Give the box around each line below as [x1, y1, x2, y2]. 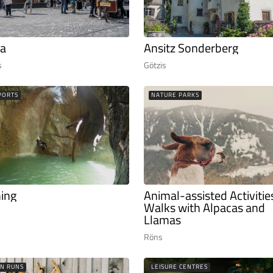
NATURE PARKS [151, 90, 199, 99]
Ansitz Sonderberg [144, 38, 238, 57]
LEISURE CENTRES [151, 262, 208, 272]
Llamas [144, 210, 181, 230]
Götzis [144, 58, 166, 71]
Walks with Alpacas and [144, 198, 265, 218]
